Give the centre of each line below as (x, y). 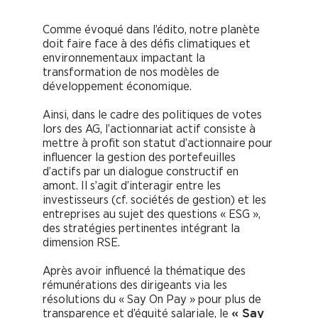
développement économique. (117, 87)
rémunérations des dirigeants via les (135, 285)
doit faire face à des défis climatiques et (147, 44)
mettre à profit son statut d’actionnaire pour (158, 143)
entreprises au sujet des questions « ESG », (152, 214)
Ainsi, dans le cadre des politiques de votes (152, 115)
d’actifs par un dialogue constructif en (141, 172)
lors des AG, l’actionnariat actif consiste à (149, 129)
